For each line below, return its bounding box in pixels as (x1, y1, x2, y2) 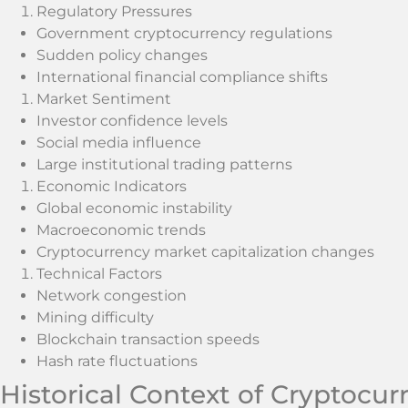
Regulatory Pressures (36, 3, 192, 21)
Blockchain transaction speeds (36, 331, 260, 349)
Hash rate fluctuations (36, 352, 198, 371)
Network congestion (36, 287, 187, 305)
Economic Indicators (36, 178, 187, 196)
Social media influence (36, 134, 201, 152)
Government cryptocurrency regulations (36, 25, 332, 43)
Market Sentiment (36, 90, 171, 108)
